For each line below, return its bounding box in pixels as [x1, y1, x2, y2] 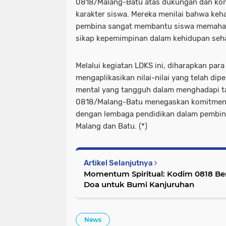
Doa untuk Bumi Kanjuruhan [84, 180, 194, 190]
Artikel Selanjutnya [84, 158, 154, 168]
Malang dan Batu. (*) [76, 122, 147, 131]
